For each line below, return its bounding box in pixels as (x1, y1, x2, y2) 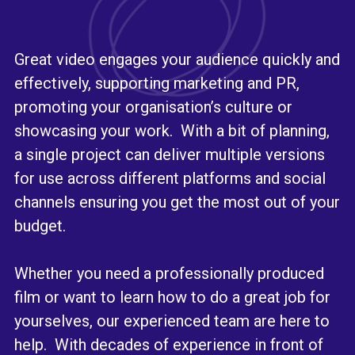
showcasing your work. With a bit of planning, (14, 120, 330, 140)
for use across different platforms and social (14, 168, 326, 188)
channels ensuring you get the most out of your (14, 192, 340, 212)
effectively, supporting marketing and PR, (14, 73, 300, 93)
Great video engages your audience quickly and (14, 49, 340, 69)
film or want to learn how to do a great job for (14, 287, 330, 307)
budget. (14, 216, 66, 235)
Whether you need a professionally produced (14, 263, 324, 283)
